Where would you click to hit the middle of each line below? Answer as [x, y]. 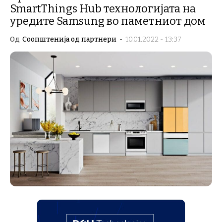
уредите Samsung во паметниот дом [108, 21]
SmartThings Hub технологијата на [103, 9]
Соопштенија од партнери [69, 39]
